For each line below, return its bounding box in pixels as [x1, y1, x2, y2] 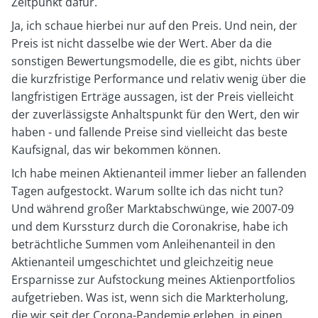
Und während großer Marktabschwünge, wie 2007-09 [11, 200, 294, 216]
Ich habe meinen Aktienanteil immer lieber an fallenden [11, 165, 307, 181]
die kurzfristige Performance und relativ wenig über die [11, 70, 306, 87]
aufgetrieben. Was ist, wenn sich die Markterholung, [11, 289, 288, 305]
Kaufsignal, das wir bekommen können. [11, 141, 221, 158]
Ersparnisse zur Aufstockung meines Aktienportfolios [11, 271, 295, 287]
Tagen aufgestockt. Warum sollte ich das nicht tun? [11, 182, 283, 199]
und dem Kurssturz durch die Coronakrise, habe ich [11, 218, 288, 234]
